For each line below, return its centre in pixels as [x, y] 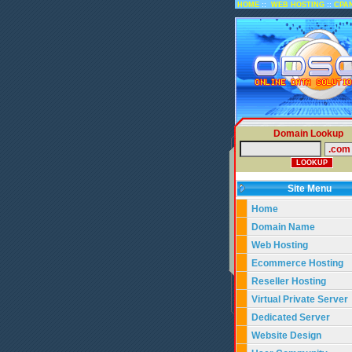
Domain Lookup [308, 134]
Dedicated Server [292, 317]
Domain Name [283, 227]
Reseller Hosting [289, 281]
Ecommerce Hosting [297, 263]
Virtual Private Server [301, 299]
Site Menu [313, 189]
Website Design [286, 335]
